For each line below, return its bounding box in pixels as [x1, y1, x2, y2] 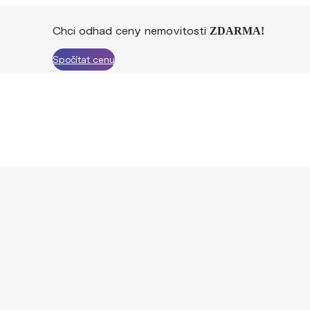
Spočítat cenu [53, 54, 115, 66]
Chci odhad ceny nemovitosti [53, 24, 210, 37]
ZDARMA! [210, 25, 264, 37]
